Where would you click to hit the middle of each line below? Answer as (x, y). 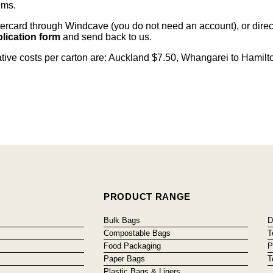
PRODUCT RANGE (147, 196)
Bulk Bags (122, 220)
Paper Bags (125, 258)
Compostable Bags (137, 233)
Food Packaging (133, 246)
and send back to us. (110, 37)
